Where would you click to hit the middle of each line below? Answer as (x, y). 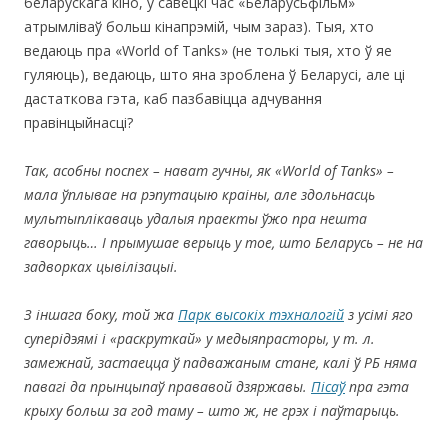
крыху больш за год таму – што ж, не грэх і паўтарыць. (212, 410)
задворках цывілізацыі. (101, 266)
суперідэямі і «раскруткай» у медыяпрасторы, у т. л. (199, 338)
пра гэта (377, 386)
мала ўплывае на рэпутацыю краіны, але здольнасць (199, 194)
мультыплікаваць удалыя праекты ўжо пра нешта (195, 218)
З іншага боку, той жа (101, 314)
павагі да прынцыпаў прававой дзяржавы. (167, 386)
